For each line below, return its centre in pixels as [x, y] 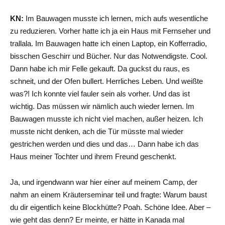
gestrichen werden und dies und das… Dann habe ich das [104, 144]
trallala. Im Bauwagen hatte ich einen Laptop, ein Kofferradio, [108, 43]
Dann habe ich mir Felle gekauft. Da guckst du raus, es [100, 68]
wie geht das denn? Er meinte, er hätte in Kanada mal [97, 219]
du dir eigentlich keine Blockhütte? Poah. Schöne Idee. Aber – [110, 207]
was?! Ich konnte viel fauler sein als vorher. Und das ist [100, 93]
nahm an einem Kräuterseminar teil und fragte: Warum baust [108, 194]
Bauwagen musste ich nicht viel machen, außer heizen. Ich [106, 119]
